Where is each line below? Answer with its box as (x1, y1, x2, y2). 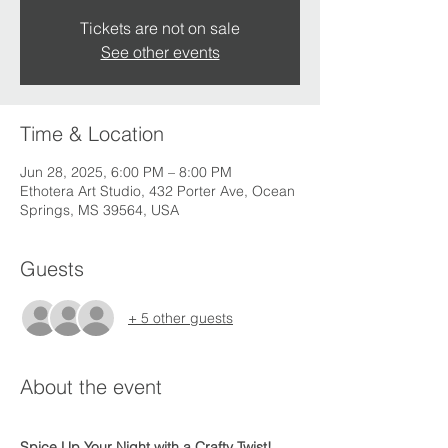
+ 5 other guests (128, 308, 233, 327)
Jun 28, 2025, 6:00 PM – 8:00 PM (20, 163, 232, 181)
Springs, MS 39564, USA (20, 201, 179, 219)
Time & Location (20, 121, 164, 146)
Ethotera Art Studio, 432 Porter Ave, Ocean (20, 182, 295, 200)
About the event (20, 374, 162, 399)
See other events (100, 42, 220, 62)
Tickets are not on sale (80, 18, 240, 38)
